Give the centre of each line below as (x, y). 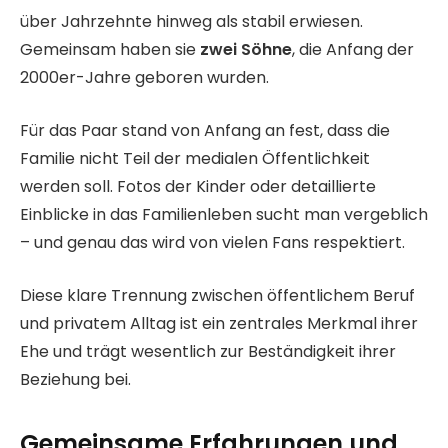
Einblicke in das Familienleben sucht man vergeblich (224, 215)
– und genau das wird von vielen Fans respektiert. (212, 243)
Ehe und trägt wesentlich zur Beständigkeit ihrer (208, 351)
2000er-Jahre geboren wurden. (144, 78)
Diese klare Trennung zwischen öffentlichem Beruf (217, 295)
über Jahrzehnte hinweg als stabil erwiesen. (191, 22)
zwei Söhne (246, 50)
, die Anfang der (353, 50)
